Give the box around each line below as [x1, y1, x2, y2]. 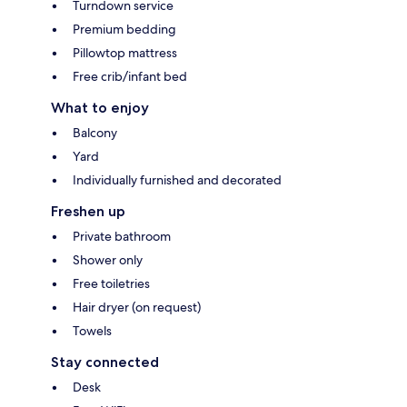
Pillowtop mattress [73, 45, 177, 62]
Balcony [73, 124, 117, 142]
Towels [73, 323, 112, 340]
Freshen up [51, 203, 125, 221]
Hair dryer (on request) [73, 299, 201, 316]
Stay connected [51, 353, 159, 372]
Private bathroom [73, 228, 171, 245]
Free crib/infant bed [73, 68, 187, 85]
